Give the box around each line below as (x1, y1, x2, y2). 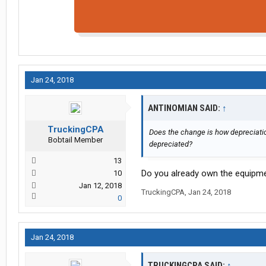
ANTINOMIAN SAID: (148, 103, 222, 114)
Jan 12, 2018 (79, 181, 122, 191)
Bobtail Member (48, 135, 103, 145)
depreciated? (149, 140, 192, 149)
